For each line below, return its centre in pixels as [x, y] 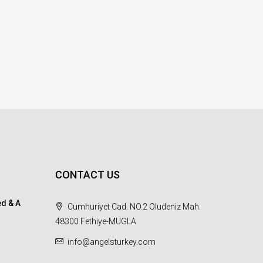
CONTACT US [87, 175]
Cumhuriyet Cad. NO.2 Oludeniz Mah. [133, 207]
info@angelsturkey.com [111, 242]
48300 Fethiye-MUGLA [95, 221]
